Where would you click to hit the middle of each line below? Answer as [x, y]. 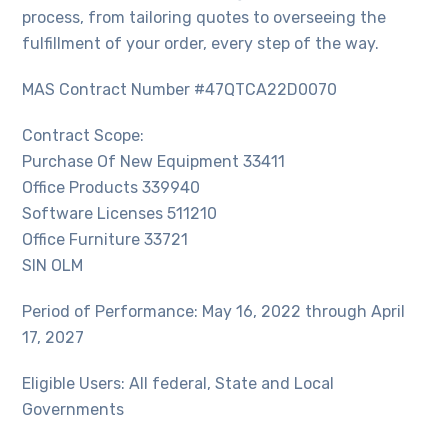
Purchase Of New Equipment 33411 [154, 162]
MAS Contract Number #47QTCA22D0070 [180, 90]
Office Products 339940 [111, 188]
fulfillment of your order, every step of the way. [201, 44]
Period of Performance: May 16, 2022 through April [214, 312]
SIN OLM [53, 266]
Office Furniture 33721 [105, 240]
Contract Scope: [83, 136]
